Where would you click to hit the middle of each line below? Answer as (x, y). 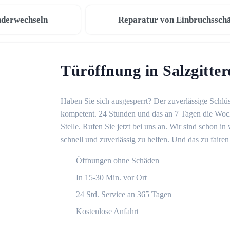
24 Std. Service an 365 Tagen (124, 194)
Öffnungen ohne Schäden (118, 160)
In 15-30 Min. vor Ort (111, 177)
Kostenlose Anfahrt (107, 211)
